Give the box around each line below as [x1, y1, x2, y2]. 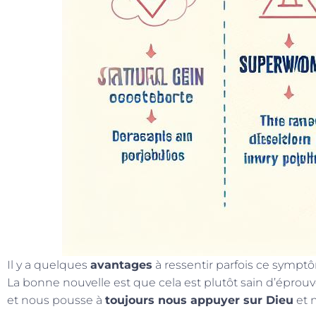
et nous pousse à [7, 293, 105, 307]
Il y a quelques [7, 258, 90, 272]
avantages [90, 258, 152, 272]
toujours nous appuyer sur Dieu [105, 293, 293, 307]
